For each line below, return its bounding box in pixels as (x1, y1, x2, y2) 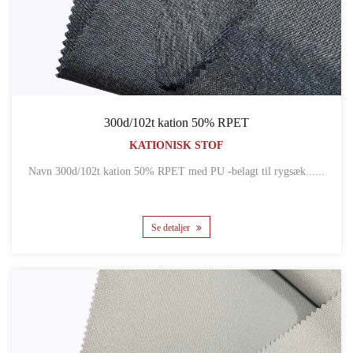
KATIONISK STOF (129, 139, 224, 151)
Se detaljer (151, 222, 192, 234)
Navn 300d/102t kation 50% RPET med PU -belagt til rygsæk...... (55, 165, 325, 177)
